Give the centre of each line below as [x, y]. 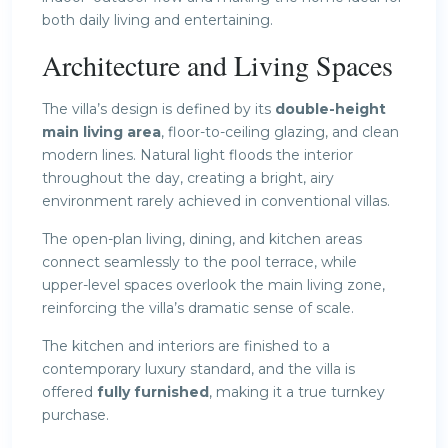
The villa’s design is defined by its [158, 108]
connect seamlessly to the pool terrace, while [199, 261]
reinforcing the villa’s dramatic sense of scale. [198, 307]
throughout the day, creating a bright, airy [188, 177]
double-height [330, 108]
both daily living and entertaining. [157, 19]
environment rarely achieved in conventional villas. [216, 200]
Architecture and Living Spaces [217, 64]
